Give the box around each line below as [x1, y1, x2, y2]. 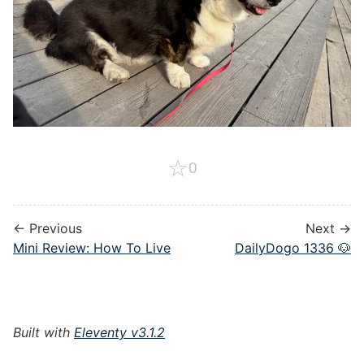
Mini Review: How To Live [13, 240, 171, 257]
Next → [305, 220, 351, 237]
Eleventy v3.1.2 [74, 324, 165, 341]
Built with [13, 324, 74, 341]
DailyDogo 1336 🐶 [235, 240, 351, 257]
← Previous [13, 220, 82, 237]
